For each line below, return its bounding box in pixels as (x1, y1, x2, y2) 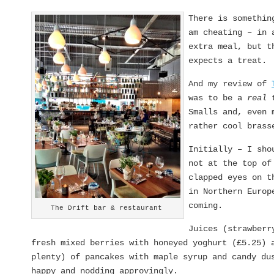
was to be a (188, 92, 248, 103)
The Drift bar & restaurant (51, 204, 163, 212)
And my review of (188, 78, 272, 89)
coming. (188, 200, 223, 210)
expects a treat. (188, 55, 267, 65)
